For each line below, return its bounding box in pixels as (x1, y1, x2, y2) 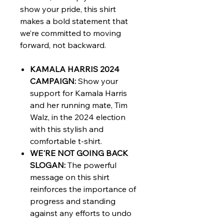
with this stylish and (30, 124, 103, 134)
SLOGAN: (30, 160, 65, 170)
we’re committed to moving (20, 28, 121, 38)
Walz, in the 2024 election (30, 112, 125, 122)
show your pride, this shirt (20, 4, 116, 14)
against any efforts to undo (30, 208, 131, 218)
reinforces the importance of (30, 184, 136, 194)
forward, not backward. (20, 40, 106, 50)
